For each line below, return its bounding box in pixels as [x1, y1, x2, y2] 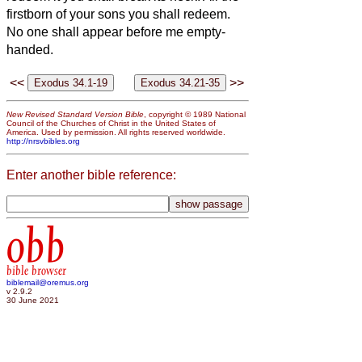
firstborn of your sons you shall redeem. [6, 7, 230, 22]
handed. [6, 43, 53, 57]
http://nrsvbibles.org [6, 136, 80, 145]
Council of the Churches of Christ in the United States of [6, 118, 216, 128]
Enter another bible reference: [6, 167, 176, 182]
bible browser [6, 263, 66, 278]
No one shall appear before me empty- [6, 25, 225, 40]
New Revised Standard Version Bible [6, 109, 144, 119]
